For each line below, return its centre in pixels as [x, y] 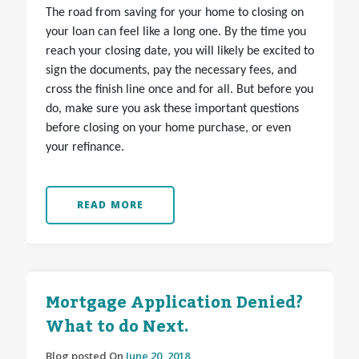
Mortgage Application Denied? [174, 303]
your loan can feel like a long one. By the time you [175, 32]
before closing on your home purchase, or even [168, 129]
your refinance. [85, 148]
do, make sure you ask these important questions [172, 109]
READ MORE [110, 205]
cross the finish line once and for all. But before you [179, 90]
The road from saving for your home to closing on [174, 13]
